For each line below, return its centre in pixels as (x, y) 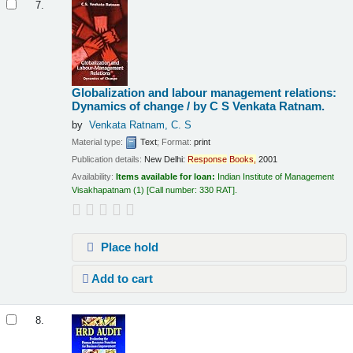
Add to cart (121, 279)
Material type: (99, 141)
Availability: (94, 177)
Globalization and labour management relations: (204, 93)
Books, (243, 160)
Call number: (175, 190)
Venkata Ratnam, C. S (140, 126)
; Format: (176, 141)
